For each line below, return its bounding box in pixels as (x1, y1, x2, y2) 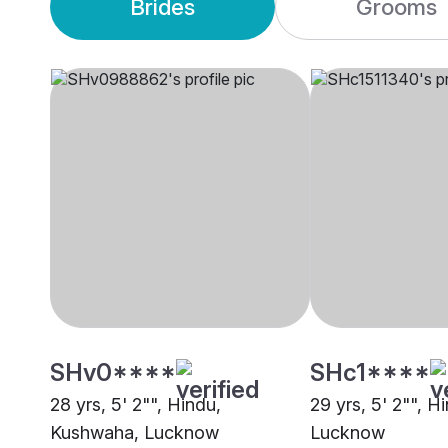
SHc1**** (310, 358, 430, 388)
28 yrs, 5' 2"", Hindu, (50, 394, 221, 416)
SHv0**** (50, 358, 176, 388)
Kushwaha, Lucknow (50, 422, 219, 444)
